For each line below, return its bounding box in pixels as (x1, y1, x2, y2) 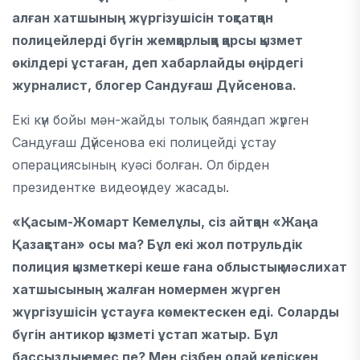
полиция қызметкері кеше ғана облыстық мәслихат (12, 259, 347, 275)
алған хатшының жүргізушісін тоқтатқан (12, 10, 273, 26)
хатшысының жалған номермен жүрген (12, 281, 280, 297)
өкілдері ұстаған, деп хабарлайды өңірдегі (12, 55, 303, 71)
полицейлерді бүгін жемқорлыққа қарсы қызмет (12, 32, 303, 48)
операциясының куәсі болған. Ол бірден (12, 157, 269, 173)
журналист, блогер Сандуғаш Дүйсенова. (12, 77, 300, 93)
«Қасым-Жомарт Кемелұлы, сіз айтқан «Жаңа (12, 214, 318, 230)
